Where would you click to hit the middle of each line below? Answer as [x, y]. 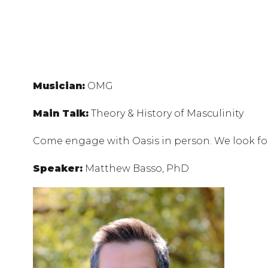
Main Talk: [61, 113]
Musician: [59, 86]
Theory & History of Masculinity [166, 113]
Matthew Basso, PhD [136, 168]
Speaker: [58, 168]
